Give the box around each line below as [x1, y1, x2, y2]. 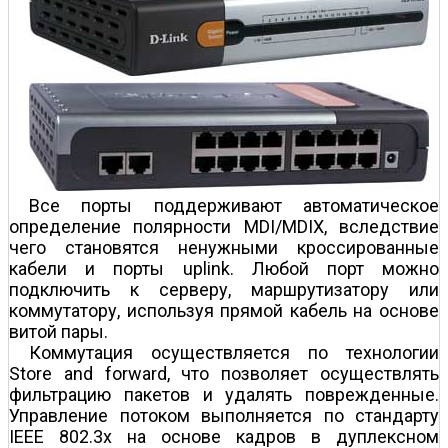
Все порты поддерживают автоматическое [29, 194, 439, 216]
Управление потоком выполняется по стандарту [9, 404, 439, 426]
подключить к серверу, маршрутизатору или [9, 278, 439, 300]
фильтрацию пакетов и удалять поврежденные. [9, 383, 439, 405]
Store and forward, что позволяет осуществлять [9, 362, 439, 384]
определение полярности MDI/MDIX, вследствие [9, 215, 439, 237]
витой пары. [9, 320, 108, 342]
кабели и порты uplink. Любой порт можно [9, 257, 439, 279]
